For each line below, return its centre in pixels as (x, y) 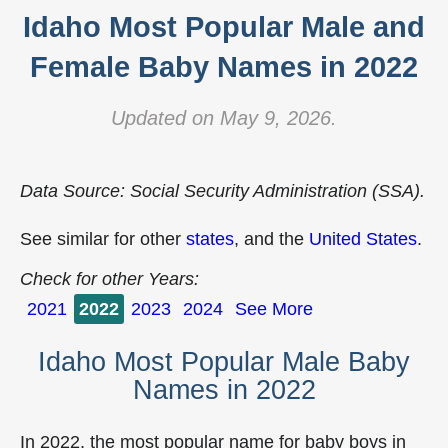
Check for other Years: (109, 279)
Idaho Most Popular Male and (224, 27)
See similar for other (103, 239)
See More (274, 309)
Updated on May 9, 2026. (224, 118)
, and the (271, 239)
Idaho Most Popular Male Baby (224, 362)
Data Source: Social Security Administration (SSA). (222, 191)
